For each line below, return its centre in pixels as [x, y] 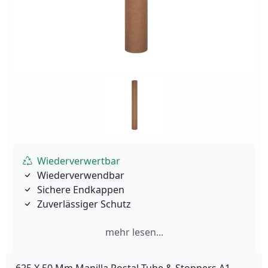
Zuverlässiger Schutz [84, 204]
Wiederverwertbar [79, 161]
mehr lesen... [134, 232]
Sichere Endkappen [81, 190]
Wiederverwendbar [81, 175]
